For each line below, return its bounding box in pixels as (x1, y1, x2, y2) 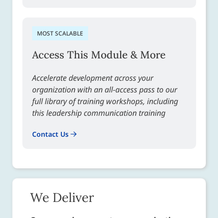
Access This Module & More (32, 48, 165, 62)
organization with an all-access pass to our (32, 84, 177, 95)
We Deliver (30, 189, 94, 205)
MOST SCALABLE (37, 29, 83, 38)
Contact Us (32, 129, 71, 139)
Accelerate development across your (32, 73, 153, 84)
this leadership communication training (32, 108, 165, 119)
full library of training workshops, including (32, 96, 178, 107)
